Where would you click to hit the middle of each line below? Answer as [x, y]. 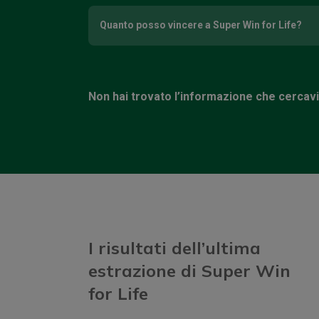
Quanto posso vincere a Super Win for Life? [201, 25]
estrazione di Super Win [189, 270]
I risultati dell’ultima [174, 247]
